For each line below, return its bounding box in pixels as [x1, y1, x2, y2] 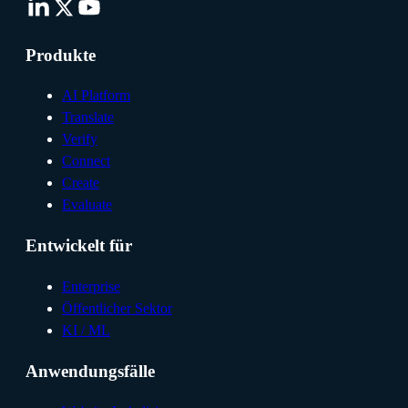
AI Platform [62, 87, 130, 104]
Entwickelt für [25, 236, 132, 256]
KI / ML [62, 321, 110, 338]
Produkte [25, 45, 96, 65]
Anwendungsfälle [25, 361, 155, 381]
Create [62, 175, 99, 191]
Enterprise [62, 278, 120, 294]
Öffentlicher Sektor [62, 300, 172, 316]
